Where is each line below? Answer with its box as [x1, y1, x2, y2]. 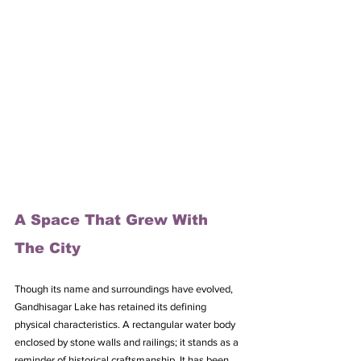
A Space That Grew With [15, 212, 213, 229]
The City [15, 240, 81, 257]
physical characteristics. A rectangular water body [15, 318, 238, 331]
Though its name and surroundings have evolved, [15, 283, 235, 296]
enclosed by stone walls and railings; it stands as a [15, 336, 241, 349]
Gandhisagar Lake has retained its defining [15, 301, 209, 313]
